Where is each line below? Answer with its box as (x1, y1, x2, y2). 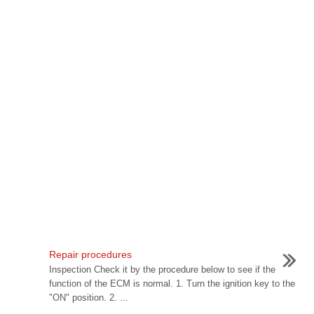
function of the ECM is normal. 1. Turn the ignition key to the (48, 278, 295, 289)
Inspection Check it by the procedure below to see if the (48, 264, 275, 275)
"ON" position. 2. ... (48, 292, 128, 303)
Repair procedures (48, 249, 132, 260)
